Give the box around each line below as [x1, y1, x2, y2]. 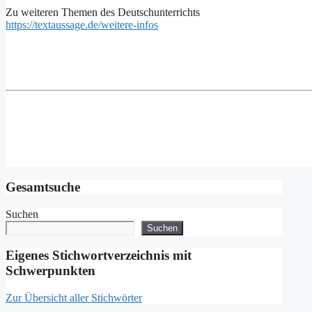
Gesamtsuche [6, 179, 80, 194]
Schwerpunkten [6, 263, 95, 279]
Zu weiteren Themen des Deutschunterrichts [6, 6, 200, 19]
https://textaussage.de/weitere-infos [6, 19, 158, 31]
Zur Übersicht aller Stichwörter [6, 292, 142, 304]
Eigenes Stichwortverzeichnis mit [6, 248, 192, 263]
